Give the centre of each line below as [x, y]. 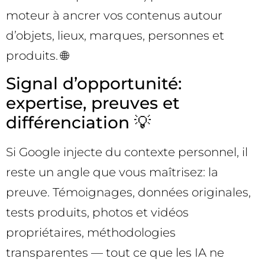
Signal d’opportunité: [94, 84]
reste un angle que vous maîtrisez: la [112, 172]
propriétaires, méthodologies [91, 233]
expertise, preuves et [93, 103]
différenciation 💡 [78, 123]
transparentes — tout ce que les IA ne [115, 253]
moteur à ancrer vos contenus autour [114, 15]
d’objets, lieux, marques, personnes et [115, 35]
